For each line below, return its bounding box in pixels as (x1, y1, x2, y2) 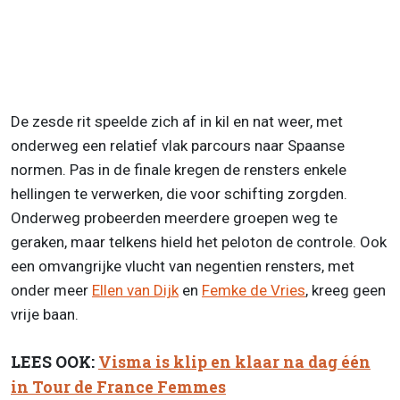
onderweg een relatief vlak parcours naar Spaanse (11, 136, 345, 154)
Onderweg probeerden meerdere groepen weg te (11, 208, 337, 227)
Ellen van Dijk (92, 280, 179, 299)
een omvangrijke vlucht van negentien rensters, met (11, 256, 354, 275)
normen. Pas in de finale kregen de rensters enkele (11, 160, 346, 179)
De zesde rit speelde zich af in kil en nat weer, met (11, 112, 343, 130)
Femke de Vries (202, 280, 305, 299)
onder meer (11, 280, 92, 299)
